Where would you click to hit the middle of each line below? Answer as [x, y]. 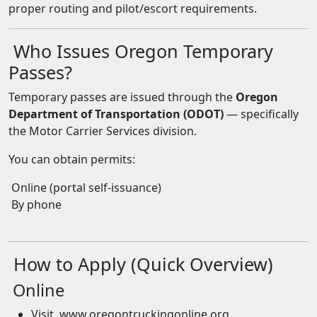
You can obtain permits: [72, 159]
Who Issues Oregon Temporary [141, 51]
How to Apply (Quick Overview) [141, 264]
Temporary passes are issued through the [122, 97]
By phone [35, 204]
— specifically [261, 114]
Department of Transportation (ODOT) [116, 114]
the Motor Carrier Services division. [103, 131]
